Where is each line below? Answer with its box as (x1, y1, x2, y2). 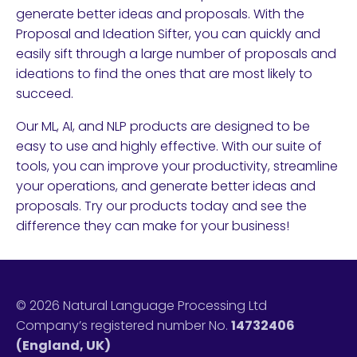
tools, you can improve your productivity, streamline (16, 157, 338, 175)
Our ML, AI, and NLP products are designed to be (16, 117, 310, 135)
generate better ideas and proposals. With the (16, 5, 304, 23)
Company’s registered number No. (16, 316, 231, 335)
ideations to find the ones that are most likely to (16, 65, 312, 83)
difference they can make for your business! (16, 217, 289, 235)
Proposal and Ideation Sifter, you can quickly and (16, 25, 320, 43)
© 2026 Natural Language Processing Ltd (16, 296, 267, 315)
